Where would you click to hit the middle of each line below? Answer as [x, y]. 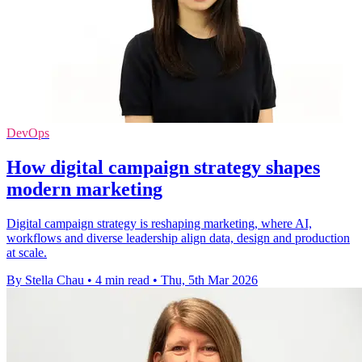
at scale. [27, 252]
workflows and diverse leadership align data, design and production [178, 238]
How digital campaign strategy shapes [163, 167]
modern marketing [84, 189]
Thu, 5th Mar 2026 [209, 280]
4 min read [122, 280]
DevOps [28, 133]
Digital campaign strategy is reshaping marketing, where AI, [159, 223]
